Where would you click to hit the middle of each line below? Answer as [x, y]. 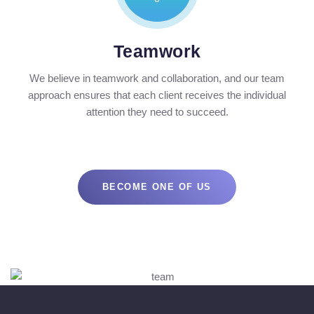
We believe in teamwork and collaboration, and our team [157, 78]
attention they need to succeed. [157, 112]
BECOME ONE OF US [157, 187]
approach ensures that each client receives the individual [157, 95]
